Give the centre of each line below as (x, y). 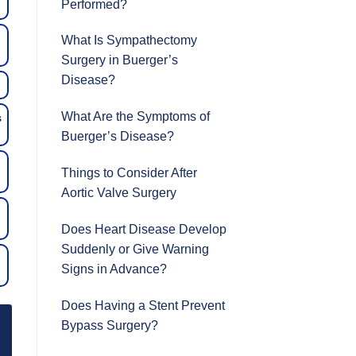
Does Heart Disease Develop (144, 229)
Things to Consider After (129, 172)
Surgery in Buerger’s (120, 60)
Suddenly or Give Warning (135, 249)
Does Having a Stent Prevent (143, 305)
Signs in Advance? (114, 269)
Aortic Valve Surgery (119, 192)
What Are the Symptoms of (135, 117)
